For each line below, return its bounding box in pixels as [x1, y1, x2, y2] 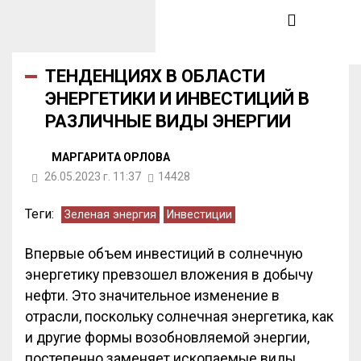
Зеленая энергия [64, 208, 156, 222]
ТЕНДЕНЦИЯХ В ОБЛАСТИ [45, 66, 265, 86]
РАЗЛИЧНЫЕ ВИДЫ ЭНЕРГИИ [45, 111, 291, 131]
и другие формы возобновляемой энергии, [25, 330, 309, 346]
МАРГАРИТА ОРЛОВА [52, 150, 170, 164]
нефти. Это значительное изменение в [25, 288, 280, 304]
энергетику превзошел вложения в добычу [25, 267, 313, 283]
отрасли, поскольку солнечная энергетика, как [25, 309, 334, 325]
